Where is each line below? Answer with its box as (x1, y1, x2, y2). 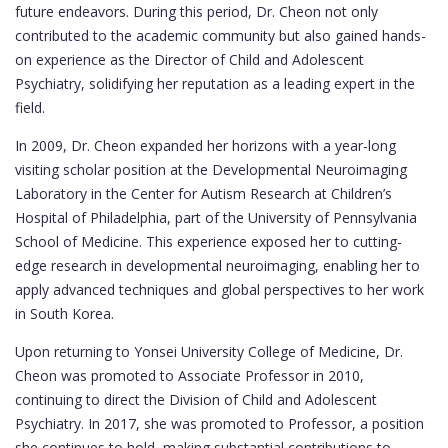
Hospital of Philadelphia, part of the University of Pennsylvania (15, 207, 417, 227)
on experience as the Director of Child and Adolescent (15, 49, 364, 69)
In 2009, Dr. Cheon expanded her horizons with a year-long (15, 135, 396, 155)
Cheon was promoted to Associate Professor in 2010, (15, 365, 364, 385)
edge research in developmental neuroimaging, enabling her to (15, 255, 420, 275)
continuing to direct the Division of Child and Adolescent (15, 389, 377, 409)
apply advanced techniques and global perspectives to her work (15, 279, 424, 299)
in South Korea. (15, 303, 114, 323)
